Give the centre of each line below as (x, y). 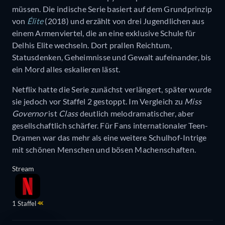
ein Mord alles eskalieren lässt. (66, 69)
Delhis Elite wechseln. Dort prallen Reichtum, (92, 45)
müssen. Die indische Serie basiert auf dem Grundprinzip (112, 9)
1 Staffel (24, 204)
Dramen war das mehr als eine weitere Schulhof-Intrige (109, 138)
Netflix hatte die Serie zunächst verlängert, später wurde (112, 89)
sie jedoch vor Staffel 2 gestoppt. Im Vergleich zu (98, 101)
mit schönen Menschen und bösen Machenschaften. (104, 150)
